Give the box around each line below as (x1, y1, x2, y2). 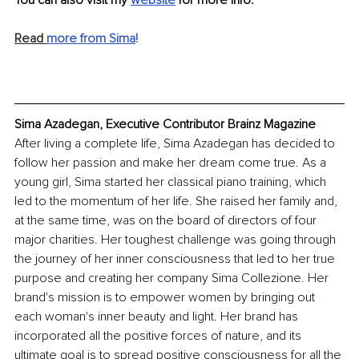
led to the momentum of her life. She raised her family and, (14, 192, 341, 209)
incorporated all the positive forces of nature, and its (14, 327, 305, 344)
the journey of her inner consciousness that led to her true (14, 250, 338, 267)
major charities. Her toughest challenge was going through (14, 231, 339, 248)
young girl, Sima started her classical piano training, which (14, 173, 329, 190)
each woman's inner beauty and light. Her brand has (14, 308, 301, 325)
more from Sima (46, 30, 135, 46)
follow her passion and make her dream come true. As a (14, 154, 329, 171)
